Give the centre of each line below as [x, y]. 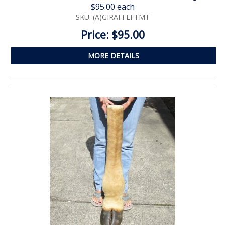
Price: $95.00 [113, 35]
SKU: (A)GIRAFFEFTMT [113, 17]
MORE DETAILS [114, 55]
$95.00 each [113, 7]
